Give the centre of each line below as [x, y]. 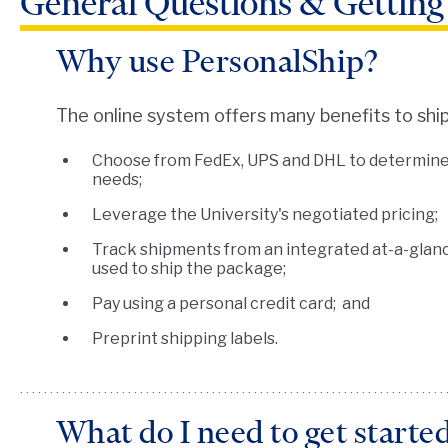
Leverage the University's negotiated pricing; [264, 215]
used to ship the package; [188, 269]
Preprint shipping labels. [184, 339]
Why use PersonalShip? [217, 61]
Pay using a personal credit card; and [230, 304]
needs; [116, 180]
